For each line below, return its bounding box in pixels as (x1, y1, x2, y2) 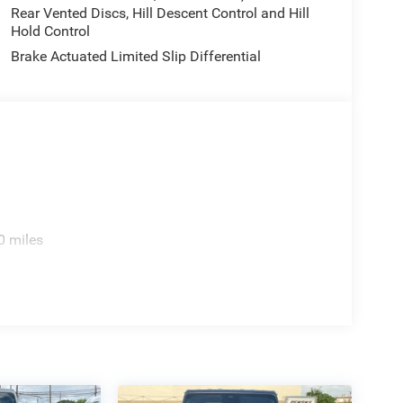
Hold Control (10, 22, 90, 40)
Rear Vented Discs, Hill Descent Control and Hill (10, 4, 309, 22)
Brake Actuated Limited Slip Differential (10, 48, 261, 66)
